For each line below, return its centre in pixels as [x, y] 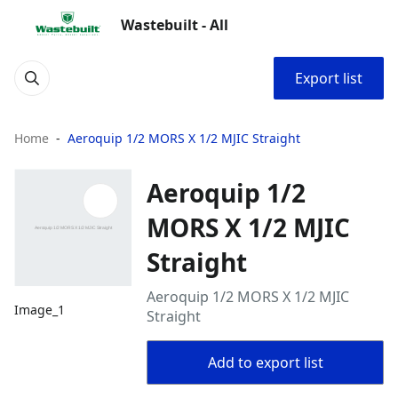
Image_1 [40, 310]
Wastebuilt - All [175, 25]
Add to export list [265, 362]
